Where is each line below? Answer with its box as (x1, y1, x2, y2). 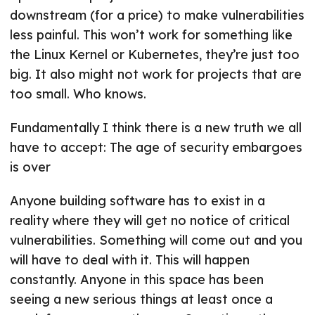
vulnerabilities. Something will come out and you (10, 232, 302, 249)
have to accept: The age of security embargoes (10, 139, 302, 156)
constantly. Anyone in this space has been (10, 271, 264, 288)
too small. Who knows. (10, 86, 146, 103)
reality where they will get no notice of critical (10, 212, 290, 229)
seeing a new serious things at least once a (10, 291, 273, 308)
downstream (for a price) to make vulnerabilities (10, 7, 304, 24)
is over (10, 159, 51, 176)
